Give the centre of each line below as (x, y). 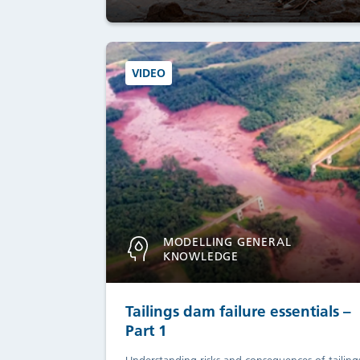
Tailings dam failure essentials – (238, 311)
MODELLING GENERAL (227, 241)
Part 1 (146, 330)
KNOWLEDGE (200, 256)
